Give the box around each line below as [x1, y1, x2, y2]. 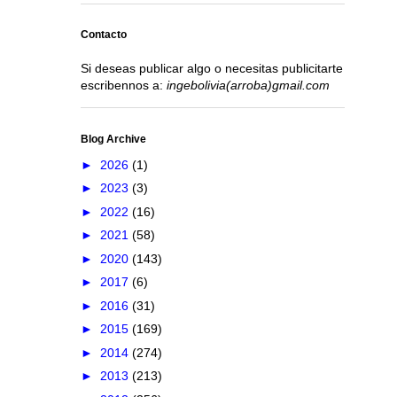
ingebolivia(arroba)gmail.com [166, 78, 330, 93]
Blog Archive [80, 132, 146, 145]
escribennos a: [80, 78, 167, 93]
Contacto [80, 28, 127, 42]
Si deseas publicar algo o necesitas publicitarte [80, 61, 343, 76]
